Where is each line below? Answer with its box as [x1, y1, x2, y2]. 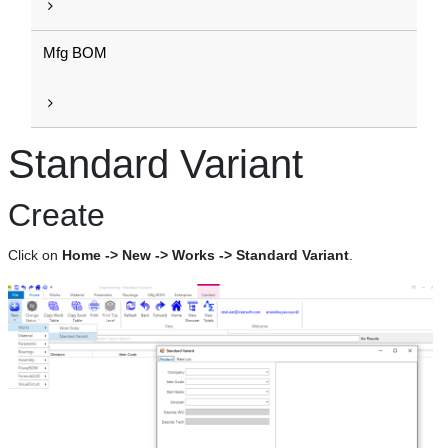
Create [8, 197, 105, 233]
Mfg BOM [43, 44, 107, 61]
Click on [8, 247, 62, 263]
